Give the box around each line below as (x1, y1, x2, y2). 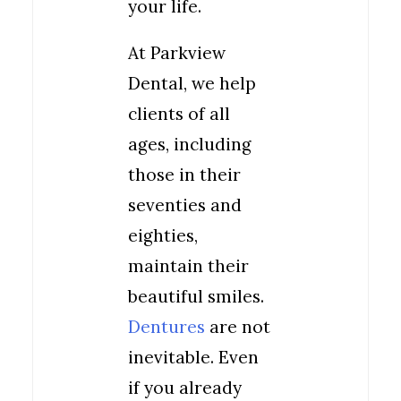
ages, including (128, 133, 252, 155)
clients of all (128, 103, 230, 124)
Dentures (128, 316, 205, 337)
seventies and (128, 194, 242, 216)
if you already (128, 377, 242, 398)
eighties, (128, 225, 198, 246)
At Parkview (128, 42, 226, 64)
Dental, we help (128, 73, 256, 94)
